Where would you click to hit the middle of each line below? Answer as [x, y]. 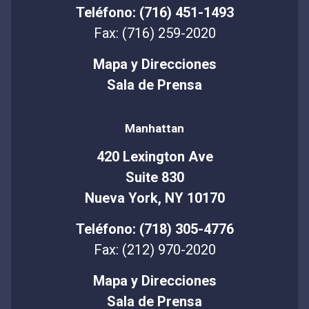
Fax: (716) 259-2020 [154, 33]
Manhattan [154, 129]
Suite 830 [154, 178]
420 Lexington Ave [154, 157]
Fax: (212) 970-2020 [154, 250]
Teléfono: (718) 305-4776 [154, 229]
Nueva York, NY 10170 [154, 198]
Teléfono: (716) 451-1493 [154, 13]
